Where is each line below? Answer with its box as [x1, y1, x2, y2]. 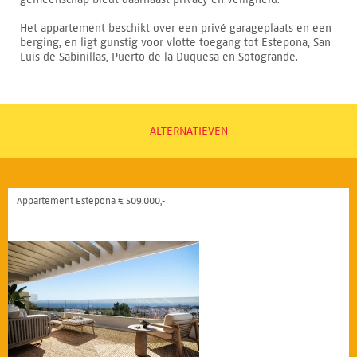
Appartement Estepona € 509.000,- [17, 194, 165, 206]
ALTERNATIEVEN [149, 124, 228, 138]
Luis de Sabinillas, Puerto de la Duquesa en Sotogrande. [20, 50, 298, 64]
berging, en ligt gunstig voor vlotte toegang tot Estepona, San [20, 36, 331, 49]
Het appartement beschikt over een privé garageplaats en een [20, 22, 331, 35]
